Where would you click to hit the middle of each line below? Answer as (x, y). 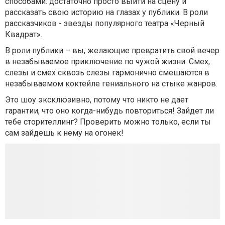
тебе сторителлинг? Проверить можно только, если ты (108, 122)
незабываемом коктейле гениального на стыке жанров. (111, 84)
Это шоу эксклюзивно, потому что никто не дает (97, 100)
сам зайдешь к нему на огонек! (64, 133)
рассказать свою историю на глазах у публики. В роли (106, 13)
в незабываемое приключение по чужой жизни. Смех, (107, 62)
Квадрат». (24, 35)
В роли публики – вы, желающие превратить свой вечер (112, 51)
